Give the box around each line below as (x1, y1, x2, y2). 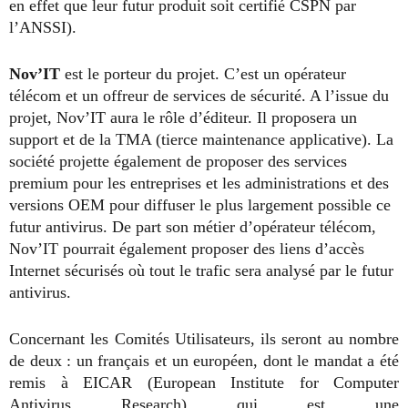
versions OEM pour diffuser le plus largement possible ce (9, 196, 391, 214)
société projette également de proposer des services (9, 152, 347, 170)
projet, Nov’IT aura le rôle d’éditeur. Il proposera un (9, 108, 357, 127)
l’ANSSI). (9, 18, 76, 36)
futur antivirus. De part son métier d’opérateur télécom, (9, 218, 376, 236)
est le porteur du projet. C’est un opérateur (60, 65, 346, 83)
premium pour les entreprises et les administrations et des (9, 174, 389, 192)
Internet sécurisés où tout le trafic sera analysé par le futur (9, 261, 393, 280)
